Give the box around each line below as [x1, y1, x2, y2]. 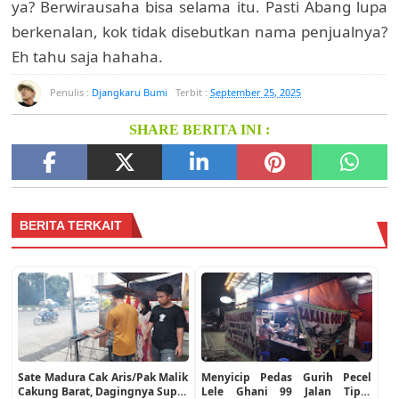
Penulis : [47, 85, 93, 99]
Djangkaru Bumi [92, 85, 168, 99]
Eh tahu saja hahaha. [12, 45, 164, 67]
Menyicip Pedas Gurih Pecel [200, 369, 371, 385]
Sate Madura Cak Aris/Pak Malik [18, 369, 189, 385]
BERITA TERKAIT [20, 217, 123, 232]
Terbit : [170, 85, 211, 99]
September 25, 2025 [210, 85, 302, 99]
